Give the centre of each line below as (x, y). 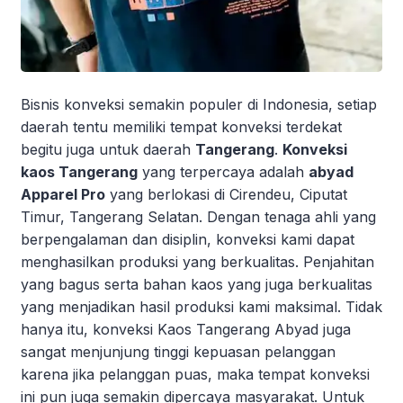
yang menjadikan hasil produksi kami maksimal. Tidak (201, 306)
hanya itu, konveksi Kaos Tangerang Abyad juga (186, 329)
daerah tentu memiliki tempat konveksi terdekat (181, 126)
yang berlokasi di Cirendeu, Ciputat (226, 194)
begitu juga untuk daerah (108, 149)
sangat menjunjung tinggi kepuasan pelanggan (178, 351)
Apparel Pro (63, 194)
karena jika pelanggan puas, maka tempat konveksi (195, 374)
